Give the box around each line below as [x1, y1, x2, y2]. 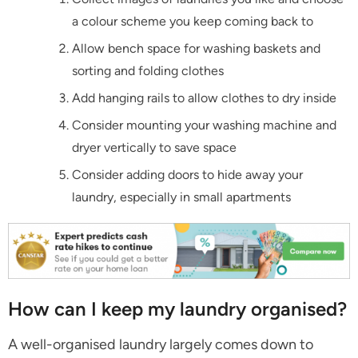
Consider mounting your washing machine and [72, 117, 336, 133]
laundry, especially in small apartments [72, 189, 291, 205]
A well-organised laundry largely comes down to [8, 336, 313, 354]
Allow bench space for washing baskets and [72, 40, 320, 56]
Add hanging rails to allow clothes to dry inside [72, 89, 336, 105]
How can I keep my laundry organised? [8, 297, 347, 321]
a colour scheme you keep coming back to [72, 13, 313, 29]
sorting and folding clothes [72, 62, 224, 78]
